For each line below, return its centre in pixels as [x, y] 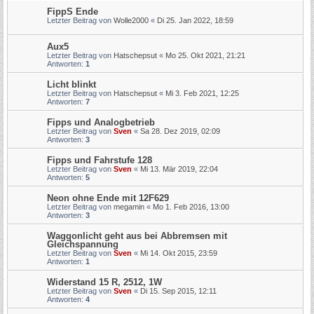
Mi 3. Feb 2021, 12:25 [202, 93]
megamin [129, 207]
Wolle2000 [131, 20]
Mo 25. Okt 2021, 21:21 [205, 55]
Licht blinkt [71, 84]
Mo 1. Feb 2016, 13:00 [191, 207]
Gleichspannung [83, 244]
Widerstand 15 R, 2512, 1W [104, 282]
